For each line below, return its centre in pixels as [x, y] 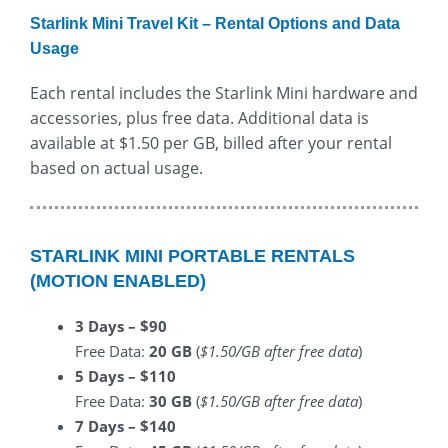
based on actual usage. [116, 167]
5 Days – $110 [125, 376]
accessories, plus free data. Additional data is [199, 117]
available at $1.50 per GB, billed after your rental [211, 142]
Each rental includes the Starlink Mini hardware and [224, 92]
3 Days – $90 [121, 326]
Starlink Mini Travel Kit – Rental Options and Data [215, 23]
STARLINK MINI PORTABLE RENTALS [192, 256]
